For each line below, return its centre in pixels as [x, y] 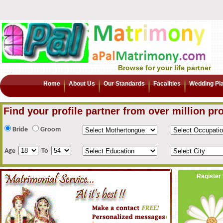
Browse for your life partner [165, 68]
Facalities [167, 84]
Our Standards [124, 84]
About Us [82, 84]
